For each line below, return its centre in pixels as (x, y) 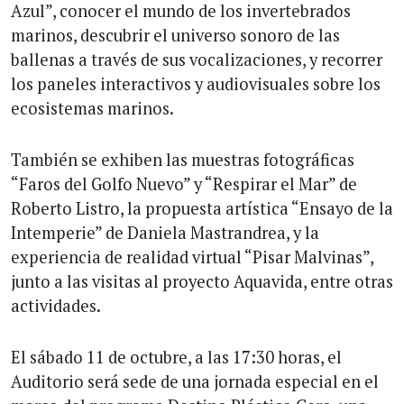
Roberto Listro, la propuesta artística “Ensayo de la (202, 208)
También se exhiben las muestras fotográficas (183, 159)
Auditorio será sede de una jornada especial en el (195, 381)
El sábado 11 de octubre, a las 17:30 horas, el (176, 357)
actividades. (56, 305)
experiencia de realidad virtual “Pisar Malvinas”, (192, 257)
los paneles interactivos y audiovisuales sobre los (196, 83)
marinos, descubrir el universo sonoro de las (175, 35)
